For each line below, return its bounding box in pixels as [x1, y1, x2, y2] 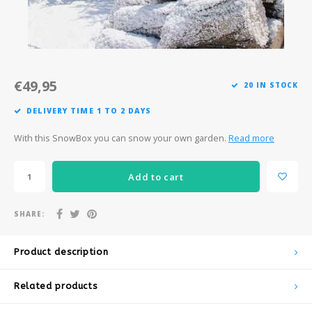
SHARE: [14, 209, 45, 219]
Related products [14, 281, 98, 291]
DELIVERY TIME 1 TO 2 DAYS [26, 106, 152, 116]
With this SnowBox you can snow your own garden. [14, 132, 228, 144]
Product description [14, 247, 109, 257]
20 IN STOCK [244, 80, 298, 90]
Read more [228, 132, 274, 144]
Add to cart [128, 170, 184, 183]
